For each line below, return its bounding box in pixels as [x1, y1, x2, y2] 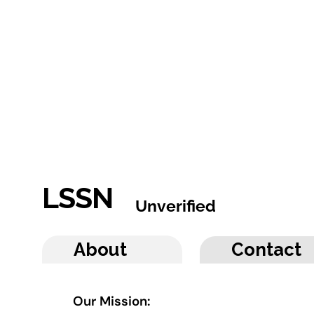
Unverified [135, 196, 217, 215]
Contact [231, 239, 301, 261]
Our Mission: [72, 292, 150, 310]
